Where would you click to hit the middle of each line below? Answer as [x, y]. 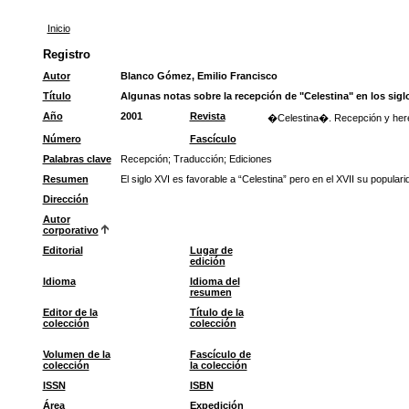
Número [62, 139]
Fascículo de [220, 354]
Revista [207, 116]
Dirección [65, 199]
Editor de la [70, 312]
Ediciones [250, 159]
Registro [66, 54]
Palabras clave [77, 159]
